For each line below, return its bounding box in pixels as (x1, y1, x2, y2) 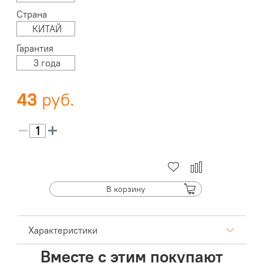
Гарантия (16, 42, 54, 55)
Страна (16, 8, 48, 21)
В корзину (106, 183, 145, 194)
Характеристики (28, 224, 98, 237)
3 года (33, 57, 60, 69)
